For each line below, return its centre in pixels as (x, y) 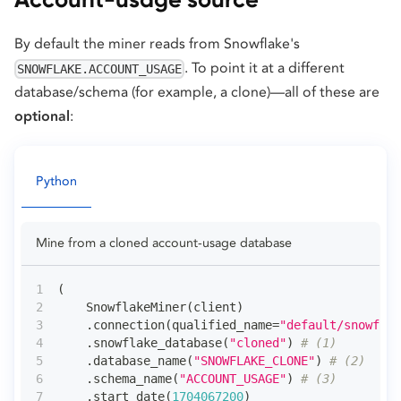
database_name (140, 361)
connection (129, 325)
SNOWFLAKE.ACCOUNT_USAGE (100, 69)
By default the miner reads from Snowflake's (157, 43)
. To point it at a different (265, 67)
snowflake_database (158, 343)
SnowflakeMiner (122, 307)
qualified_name (222, 325)
